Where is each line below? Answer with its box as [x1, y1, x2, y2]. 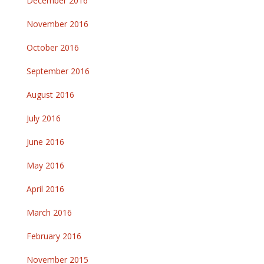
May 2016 [27, 159, 64, 171]
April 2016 [27, 183, 64, 194]
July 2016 [27, 112, 61, 124]
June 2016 [27, 136, 64, 147]
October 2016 [27, 41, 79, 53]
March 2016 [27, 206, 72, 218]
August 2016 [27, 88, 74, 100]
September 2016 [27, 65, 90, 77]
